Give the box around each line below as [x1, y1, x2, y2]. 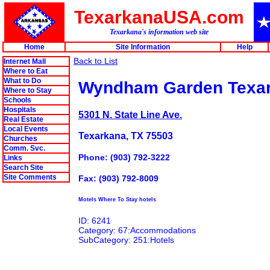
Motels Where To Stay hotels [78, 196, 156, 202]
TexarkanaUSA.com [74, 7, 244, 27]
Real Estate [4, 115, 43, 124]
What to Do [4, 77, 41, 85]
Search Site [4, 163, 43, 172]
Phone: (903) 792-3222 [78, 152, 170, 163]
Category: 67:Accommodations [78, 225, 198, 235]
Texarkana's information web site [109, 28, 209, 36]
